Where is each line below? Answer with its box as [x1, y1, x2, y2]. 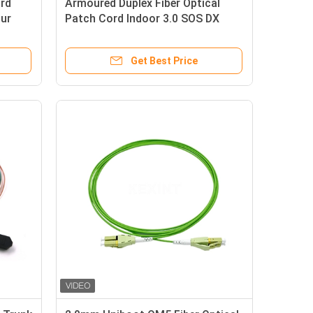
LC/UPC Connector [65, 27, 163, 41]
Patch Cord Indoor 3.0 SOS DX [65, 12, 219, 25]
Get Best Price [131, 55, 198, 66]
